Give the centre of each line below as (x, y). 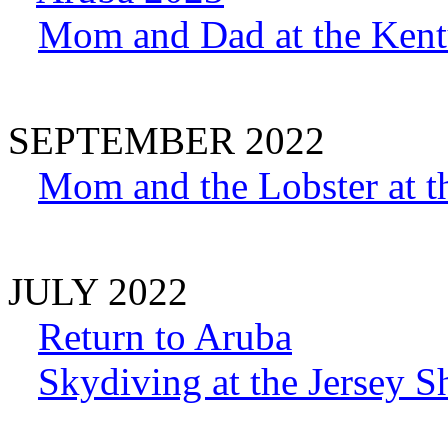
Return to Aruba (165, 336)
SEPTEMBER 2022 (166, 140)
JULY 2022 (98, 291)
